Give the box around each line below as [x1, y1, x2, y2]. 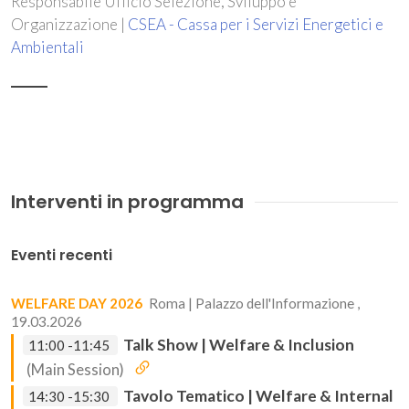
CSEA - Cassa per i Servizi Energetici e [128, 15, 383, 34]
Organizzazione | [11, 15, 128, 34]
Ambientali [11, 37, 84, 57]
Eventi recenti [11, 245, 112, 266]
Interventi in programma [11, 189, 244, 215]
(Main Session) [26, 361, 124, 379]
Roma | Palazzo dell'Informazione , [149, 295, 360, 311]
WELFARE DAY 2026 [11, 295, 142, 311]
